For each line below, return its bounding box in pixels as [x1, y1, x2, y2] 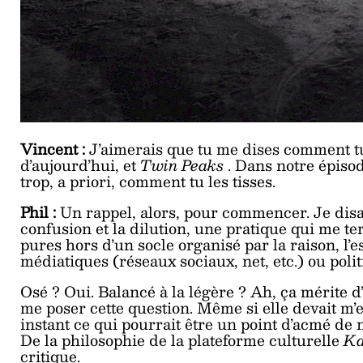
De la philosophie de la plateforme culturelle [20, 327, 344, 352]
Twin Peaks [140, 152, 228, 177]
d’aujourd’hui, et [20, 152, 140, 177]
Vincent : [20, 135, 89, 161]
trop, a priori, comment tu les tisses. [20, 168, 275, 194]
